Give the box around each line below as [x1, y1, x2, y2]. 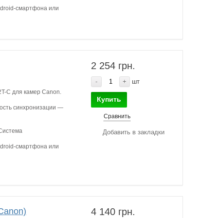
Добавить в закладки [103, 128, 165, 136]
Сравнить [104, 113, 131, 120]
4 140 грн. [91, 206, 136, 217]
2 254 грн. [91, 60, 136, 71]
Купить [97, 95, 122, 103]
